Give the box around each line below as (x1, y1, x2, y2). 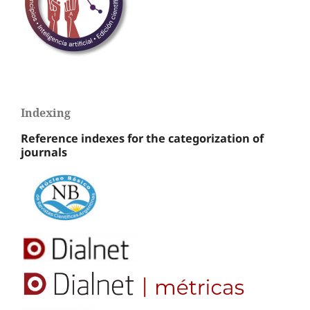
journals (21, 144, 67, 160)
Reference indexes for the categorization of (21, 130, 264, 146)
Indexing (21, 105, 71, 121)
